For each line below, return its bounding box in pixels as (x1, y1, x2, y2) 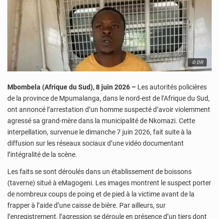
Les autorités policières (136, 83, 207, 91)
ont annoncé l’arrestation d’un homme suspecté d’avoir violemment (7, 105, 210, 113)
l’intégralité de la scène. (7, 150, 77, 158)
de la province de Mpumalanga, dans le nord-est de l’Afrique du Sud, (7, 94, 210, 102)
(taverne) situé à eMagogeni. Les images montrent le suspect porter (7, 179, 211, 187)
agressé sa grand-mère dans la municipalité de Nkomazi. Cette (7, 116, 195, 125)
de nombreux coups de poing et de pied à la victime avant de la (7, 190, 195, 198)
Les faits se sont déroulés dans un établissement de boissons (7, 168, 192, 176)
